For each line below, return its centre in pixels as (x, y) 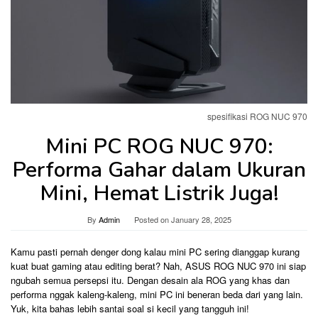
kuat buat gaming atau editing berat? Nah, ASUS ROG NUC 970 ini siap (158, 265)
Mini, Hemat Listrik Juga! (159, 193)
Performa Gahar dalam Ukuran (159, 170)
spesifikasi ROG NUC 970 (257, 116)
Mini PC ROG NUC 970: (159, 146)
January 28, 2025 (201, 219)
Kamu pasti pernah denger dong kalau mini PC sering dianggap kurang (155, 251)
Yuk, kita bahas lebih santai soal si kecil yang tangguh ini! (130, 308)
